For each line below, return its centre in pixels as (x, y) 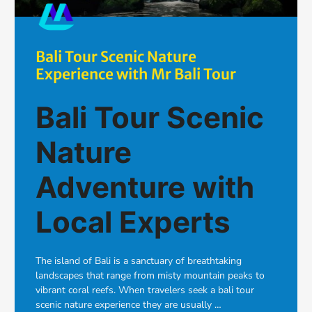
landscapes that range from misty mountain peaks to (150, 276)
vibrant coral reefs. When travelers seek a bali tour (145, 290)
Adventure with (145, 187)
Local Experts (133, 222)
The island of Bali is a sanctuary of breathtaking (139, 261)
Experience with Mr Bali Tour (136, 75)
